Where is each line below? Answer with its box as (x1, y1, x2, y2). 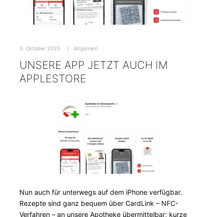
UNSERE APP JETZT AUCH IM (19, 59, 168, 72)
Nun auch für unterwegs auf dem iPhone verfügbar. (19, 187, 182, 196)
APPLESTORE (19, 72, 86, 85)
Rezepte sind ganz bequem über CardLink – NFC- (19, 199, 178, 207)
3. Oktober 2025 (19, 45, 61, 52)
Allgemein (74, 45, 98, 52)
